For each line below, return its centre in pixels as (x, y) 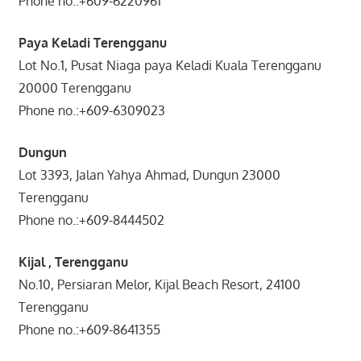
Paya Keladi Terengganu (92, 42)
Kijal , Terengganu (73, 261)
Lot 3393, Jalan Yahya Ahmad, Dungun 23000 (149, 174)
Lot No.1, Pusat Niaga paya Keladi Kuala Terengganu (171, 65)
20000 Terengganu (75, 87)
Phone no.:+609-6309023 (151, 110)
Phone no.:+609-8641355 (89, 329)
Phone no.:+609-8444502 (151, 220)
